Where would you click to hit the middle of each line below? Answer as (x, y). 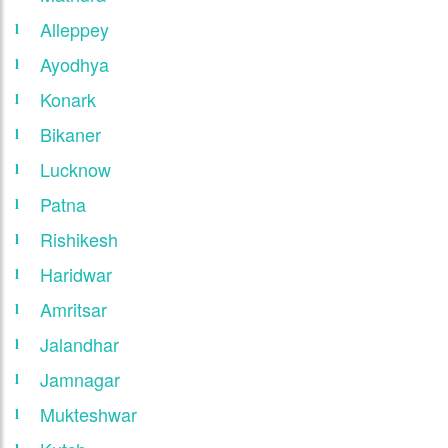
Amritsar (73, 308)
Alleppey (74, 28)
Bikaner (70, 133)
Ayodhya (74, 63)
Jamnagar (80, 378)
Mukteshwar (88, 413)
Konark (68, 98)
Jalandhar (79, 343)
